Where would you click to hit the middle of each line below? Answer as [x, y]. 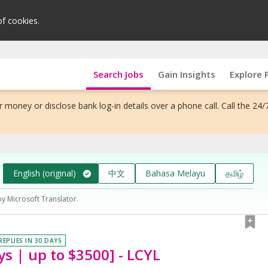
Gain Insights [186, 74]
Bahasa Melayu [175, 173]
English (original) [45, 173]
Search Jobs [118, 74]
